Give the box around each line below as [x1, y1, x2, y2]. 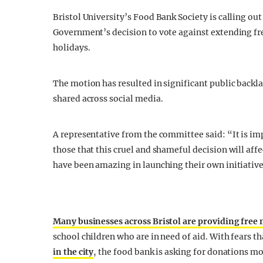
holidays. [53, 42, 90, 53]
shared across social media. [53, 93, 163, 104]
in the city [53, 247, 94, 257]
